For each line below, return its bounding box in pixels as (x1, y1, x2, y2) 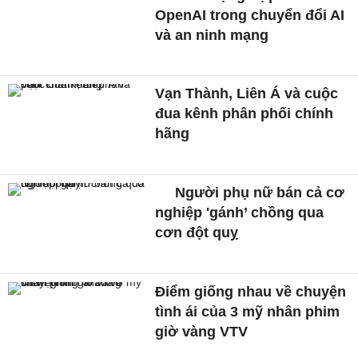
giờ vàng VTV (155, 323, 249, 340)
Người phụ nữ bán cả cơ (171, 185, 345, 201)
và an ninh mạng (155, 26, 269, 43)
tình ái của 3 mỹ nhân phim (155, 303, 340, 320)
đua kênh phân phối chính (155, 105, 334, 122)
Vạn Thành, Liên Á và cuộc (155, 86, 339, 102)
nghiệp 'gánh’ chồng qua (155, 205, 324, 221)
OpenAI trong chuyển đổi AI (155, 6, 345, 23)
